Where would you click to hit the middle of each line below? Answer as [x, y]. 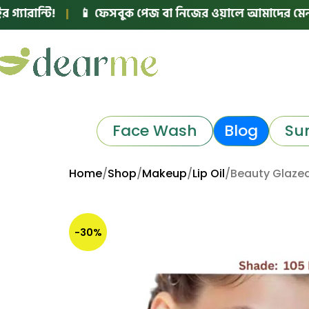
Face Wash [154, 130]
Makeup [165, 173]
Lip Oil [209, 173]
